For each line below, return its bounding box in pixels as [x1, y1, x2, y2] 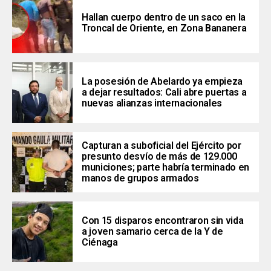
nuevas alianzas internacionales [82, 97, 223, 109]
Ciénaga [82, 237, 118, 249]
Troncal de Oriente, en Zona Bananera [82, 22, 247, 34]
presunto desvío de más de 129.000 [82, 151, 237, 163]
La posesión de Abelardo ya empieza [82, 76, 243, 88]
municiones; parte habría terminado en [82, 162, 250, 174]
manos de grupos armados [82, 172, 199, 184]
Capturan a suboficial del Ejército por [82, 140, 241, 152]
